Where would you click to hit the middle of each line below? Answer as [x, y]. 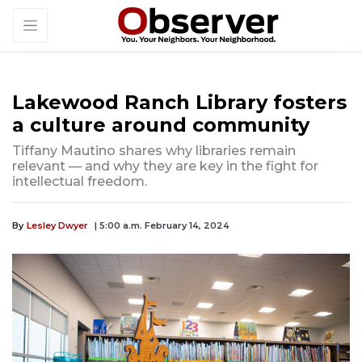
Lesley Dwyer [57, 226]
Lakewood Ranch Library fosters [179, 103]
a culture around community [161, 125]
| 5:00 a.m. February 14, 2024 [162, 226]
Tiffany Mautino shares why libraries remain [154, 151]
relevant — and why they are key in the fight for [165, 166]
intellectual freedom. [80, 182]
